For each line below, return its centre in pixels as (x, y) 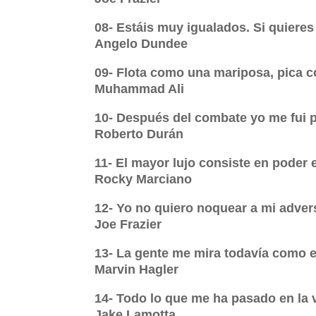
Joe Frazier (128, 225)
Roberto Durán (139, 134)
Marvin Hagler (137, 270)
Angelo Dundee (141, 44)
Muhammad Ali (140, 89)
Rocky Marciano (144, 180)
